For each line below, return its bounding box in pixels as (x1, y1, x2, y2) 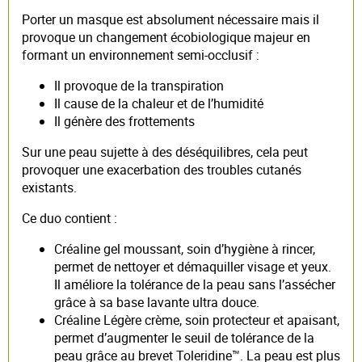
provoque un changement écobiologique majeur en (22, 27, 310, 46)
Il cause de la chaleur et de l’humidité (54, 94, 263, 112)
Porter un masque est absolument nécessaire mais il (22, 10, 319, 28)
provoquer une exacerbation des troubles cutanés (22, 160, 301, 179)
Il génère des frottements (54, 112, 195, 130)
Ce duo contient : (22, 208, 117, 227)
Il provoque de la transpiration (54, 76, 224, 95)
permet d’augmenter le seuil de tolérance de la (54, 328, 314, 347)
